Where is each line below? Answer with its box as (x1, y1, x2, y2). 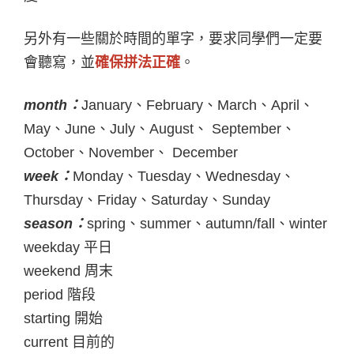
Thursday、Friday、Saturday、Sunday (24, 191, 270, 208)
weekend (24, 262, 85, 279)
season (24, 215, 73, 232)
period (24, 286, 67, 303)
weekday (24, 239, 84, 255)
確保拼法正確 (95, 54, 180, 70)
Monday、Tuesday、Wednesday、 (73, 168, 295, 184)
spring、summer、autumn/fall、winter (87, 215, 327, 232)
